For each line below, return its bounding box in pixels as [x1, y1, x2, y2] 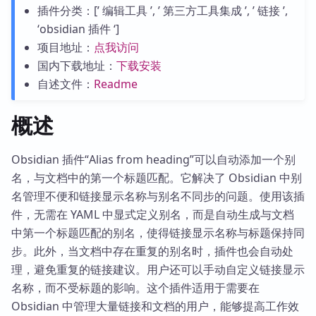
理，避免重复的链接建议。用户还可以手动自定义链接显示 [11, 262, 305, 277]
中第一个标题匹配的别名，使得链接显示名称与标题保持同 [11, 225, 305, 241]
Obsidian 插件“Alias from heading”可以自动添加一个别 [11, 152, 296, 167]
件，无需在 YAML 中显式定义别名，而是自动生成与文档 [11, 207, 294, 222]
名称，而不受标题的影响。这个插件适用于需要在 [11, 280, 260, 296]
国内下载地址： [37, 58, 116, 73]
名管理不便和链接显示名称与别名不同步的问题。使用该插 [11, 188, 305, 204]
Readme [93, 76, 138, 92]
